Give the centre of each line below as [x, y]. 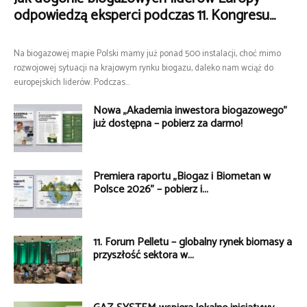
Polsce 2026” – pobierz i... [151, 189]
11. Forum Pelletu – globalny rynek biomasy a [193, 242]
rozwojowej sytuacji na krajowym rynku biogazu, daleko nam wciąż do [144, 68]
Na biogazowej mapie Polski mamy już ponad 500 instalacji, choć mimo [147, 53]
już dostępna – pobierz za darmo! [168, 123]
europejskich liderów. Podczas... [72, 82]
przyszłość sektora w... [144, 255]
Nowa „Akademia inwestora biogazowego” [190, 110]
